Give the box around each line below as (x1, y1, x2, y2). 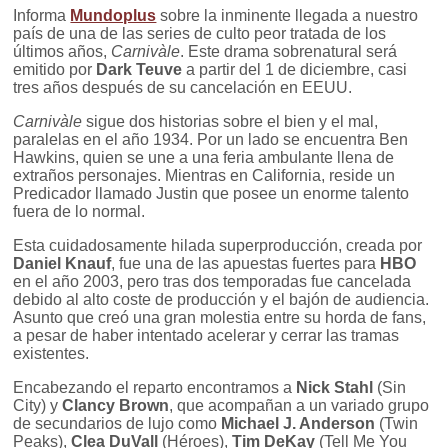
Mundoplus (70, 7, 157, 24)
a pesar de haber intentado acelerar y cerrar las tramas (13, 327, 400, 344)
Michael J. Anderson (221, 415, 376, 432)
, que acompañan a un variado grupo (169, 397, 430, 414)
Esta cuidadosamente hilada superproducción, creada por (13, 237, 423, 254)
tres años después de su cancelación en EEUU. (13, 79, 353, 96)
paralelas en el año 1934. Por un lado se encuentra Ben (13, 131, 409, 148)
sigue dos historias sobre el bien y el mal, (82, 113, 379, 130)
